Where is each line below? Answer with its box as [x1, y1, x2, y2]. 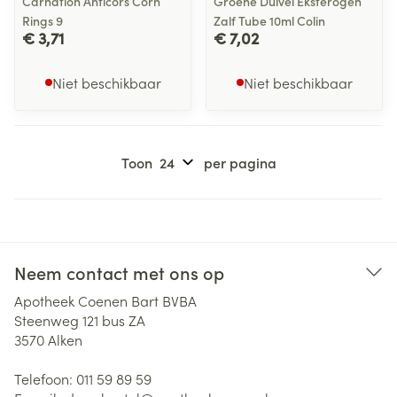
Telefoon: [14, 369, 76, 388]
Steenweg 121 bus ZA [14, 310, 145, 330]
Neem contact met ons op [14, 260, 224, 284]
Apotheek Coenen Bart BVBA [14, 291, 197, 310]
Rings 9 [22, 12, 63, 29]
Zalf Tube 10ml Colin [214, 12, 325, 29]
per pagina [203, 152, 276, 172]
